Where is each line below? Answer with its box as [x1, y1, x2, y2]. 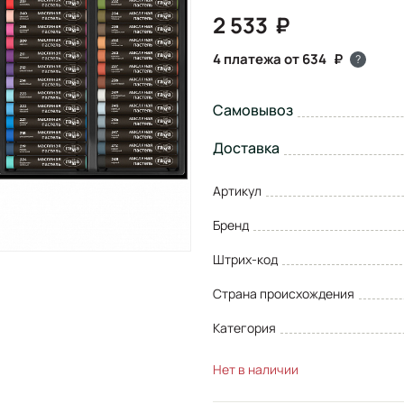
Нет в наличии [213, 360, 298, 378]
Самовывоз [213, 99, 293, 120]
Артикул [213, 181, 262, 199]
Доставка [213, 137, 280, 158]
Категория [213, 318, 276, 336]
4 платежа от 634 [213, 49, 326, 69]
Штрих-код [213, 250, 278, 268]
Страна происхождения [213, 284, 354, 302]
